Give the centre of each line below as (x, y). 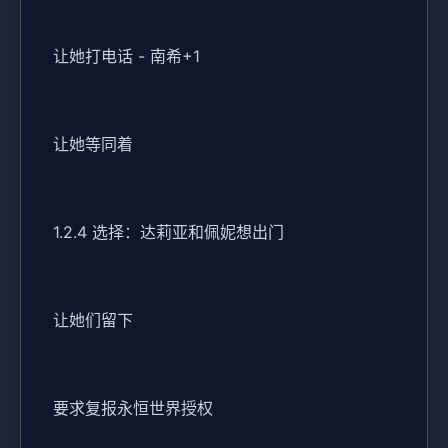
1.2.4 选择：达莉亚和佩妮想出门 (168, 232)
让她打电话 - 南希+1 (126, 56)
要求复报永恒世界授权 (133, 408)
